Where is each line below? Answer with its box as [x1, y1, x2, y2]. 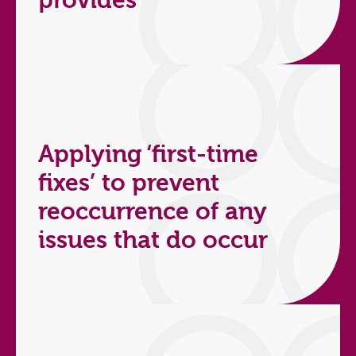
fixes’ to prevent [38, 169, 219, 198]
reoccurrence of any [38, 198, 267, 226]
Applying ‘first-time [38, 141, 258, 169]
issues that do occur [38, 226, 268, 255]
